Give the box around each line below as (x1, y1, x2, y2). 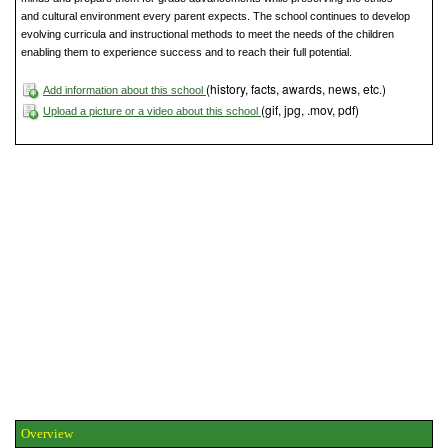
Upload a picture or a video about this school (43, 105, 261, 118)
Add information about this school (43, 84, 206, 97)
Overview (21, 425, 73, 441)
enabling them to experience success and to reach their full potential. (21, 46, 352, 59)
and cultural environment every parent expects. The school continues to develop (21, 10, 410, 23)
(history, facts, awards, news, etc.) (206, 80, 386, 98)
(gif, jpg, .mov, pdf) (261, 101, 359, 119)
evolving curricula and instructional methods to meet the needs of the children (21, 28, 394, 41)
